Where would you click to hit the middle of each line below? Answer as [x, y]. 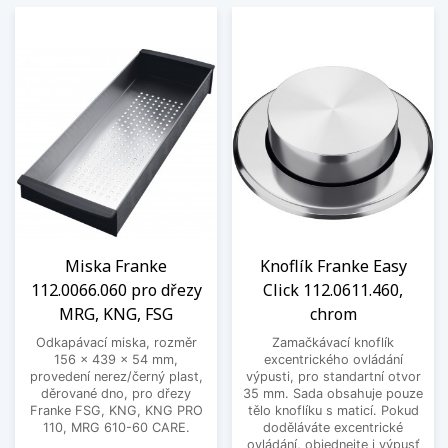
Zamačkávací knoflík [333, 343]
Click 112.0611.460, [333, 290]
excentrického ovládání [333, 360]
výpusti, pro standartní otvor [333, 377]
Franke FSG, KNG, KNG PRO [116, 411]
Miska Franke [116, 266]
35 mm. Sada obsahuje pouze [333, 394]
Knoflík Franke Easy [333, 266]
